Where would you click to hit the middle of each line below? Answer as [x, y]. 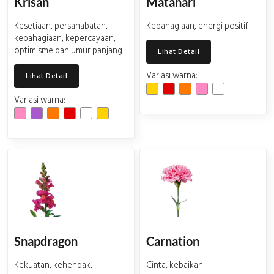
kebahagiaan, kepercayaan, [65, 38]
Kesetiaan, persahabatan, [61, 26]
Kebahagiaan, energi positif [197, 26]
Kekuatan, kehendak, [53, 265]
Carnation [173, 241]
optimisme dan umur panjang [68, 50]
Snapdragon [46, 241]
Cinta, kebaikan [175, 265]
